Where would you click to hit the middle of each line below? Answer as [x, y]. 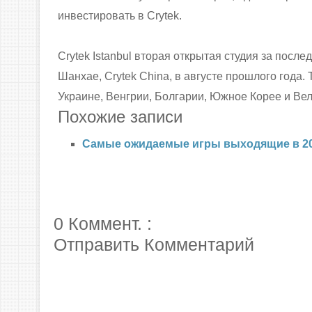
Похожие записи [120, 117]
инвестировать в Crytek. [119, 16]
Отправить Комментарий [154, 244]
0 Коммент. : [103, 224]
